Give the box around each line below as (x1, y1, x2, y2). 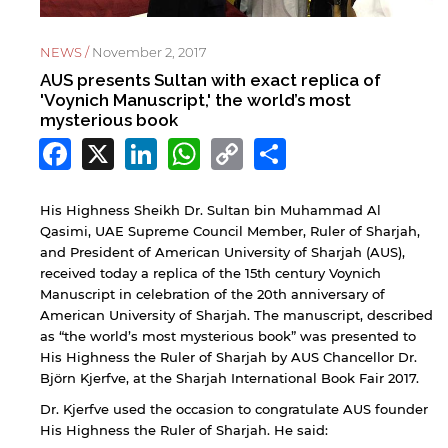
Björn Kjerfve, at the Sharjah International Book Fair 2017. (40, 369, 419, 386)
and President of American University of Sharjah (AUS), (40, 243, 405, 260)
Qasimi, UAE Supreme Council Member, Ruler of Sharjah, (40, 222, 420, 239)
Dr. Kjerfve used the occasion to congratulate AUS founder (40, 400, 428, 417)
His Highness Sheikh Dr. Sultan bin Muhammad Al (40, 201, 381, 218)
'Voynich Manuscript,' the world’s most (40, 90, 351, 111)
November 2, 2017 (92, 44, 207, 61)
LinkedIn (157, 131, 296, 171)
